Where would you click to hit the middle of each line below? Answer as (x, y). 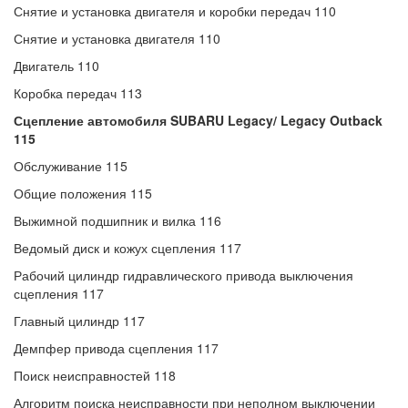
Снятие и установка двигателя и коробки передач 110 (175, 11)
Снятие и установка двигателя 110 (117, 38)
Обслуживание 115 (71, 166)
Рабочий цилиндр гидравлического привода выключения (184, 275)
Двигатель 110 (56, 66)
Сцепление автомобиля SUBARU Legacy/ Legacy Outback (198, 120)
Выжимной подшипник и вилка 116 (117, 220)
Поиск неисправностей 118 (95, 375)
